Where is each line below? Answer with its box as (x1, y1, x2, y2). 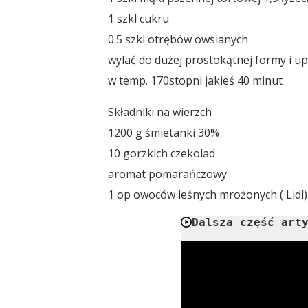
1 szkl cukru (108, 10, 170, 26)
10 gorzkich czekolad (108, 145, 216, 161)
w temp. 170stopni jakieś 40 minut (108, 72, 283, 88)
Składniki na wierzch (108, 104, 212, 120)
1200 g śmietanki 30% (108, 124, 220, 140)
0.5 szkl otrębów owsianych (108, 31, 249, 47)
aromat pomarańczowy (108, 166, 228, 181)
